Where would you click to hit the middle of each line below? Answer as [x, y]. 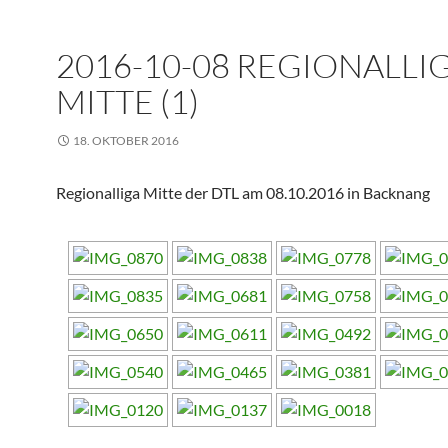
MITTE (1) [127, 101]
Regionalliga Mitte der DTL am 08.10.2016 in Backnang [243, 192]
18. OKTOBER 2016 [126, 140]
